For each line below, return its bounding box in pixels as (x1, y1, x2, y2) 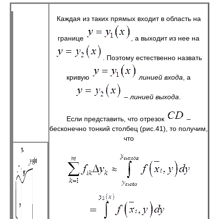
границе (58, 34, 86, 42)
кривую (66, 73, 91, 81)
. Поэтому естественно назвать (103, 54, 202, 62)
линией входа (139, 73, 183, 81)
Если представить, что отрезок (66, 115, 166, 123)
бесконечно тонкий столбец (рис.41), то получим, (49, 125, 208, 132)
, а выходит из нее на (131, 34, 199, 42)
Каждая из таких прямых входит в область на (56, 15, 201, 22)
